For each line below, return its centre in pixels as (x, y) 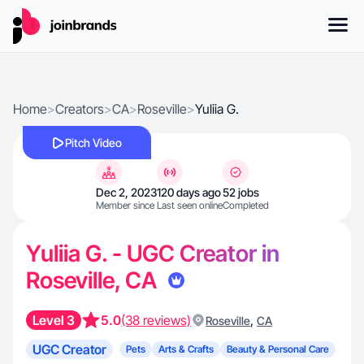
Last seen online (189, 205)
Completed (245, 205)
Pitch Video (93, 143)
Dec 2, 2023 (126, 192)
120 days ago (188, 192)
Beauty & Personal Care (278, 349)
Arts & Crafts (186, 349)
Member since (125, 205)
